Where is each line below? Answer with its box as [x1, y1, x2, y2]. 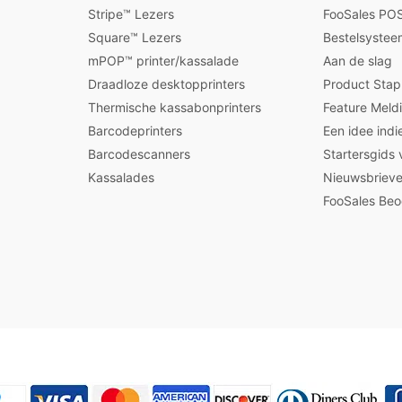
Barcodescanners [88, 146, 190, 162]
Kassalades [88, 170, 154, 185]
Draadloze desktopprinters [88, 76, 245, 92]
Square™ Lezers [88, 30, 181, 45]
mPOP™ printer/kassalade [88, 53, 239, 68]
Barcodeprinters [88, 123, 182, 138]
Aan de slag [323, 53, 392, 68]
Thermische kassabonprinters [88, 100, 261, 115]
